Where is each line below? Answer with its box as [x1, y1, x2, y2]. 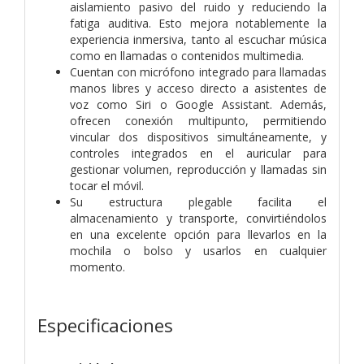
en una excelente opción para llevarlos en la [70, 226, 327, 242]
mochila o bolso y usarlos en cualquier [70, 242, 327, 258]
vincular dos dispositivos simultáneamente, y [70, 128, 327, 145]
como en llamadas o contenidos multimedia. [70, 47, 304, 63]
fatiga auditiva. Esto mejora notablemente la [70, 15, 327, 31]
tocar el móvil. [70, 177, 144, 193]
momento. [70, 258, 125, 275]
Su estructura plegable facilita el [70, 193, 327, 210]
